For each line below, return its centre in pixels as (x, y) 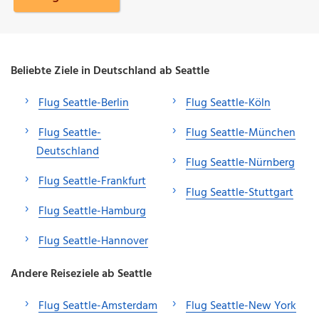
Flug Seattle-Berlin (84, 103)
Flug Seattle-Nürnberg (240, 163)
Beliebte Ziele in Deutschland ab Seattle (110, 71)
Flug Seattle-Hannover (93, 241)
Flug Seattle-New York (241, 306)
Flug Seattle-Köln (228, 103)
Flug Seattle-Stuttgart (240, 193)
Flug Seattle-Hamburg (92, 211)
